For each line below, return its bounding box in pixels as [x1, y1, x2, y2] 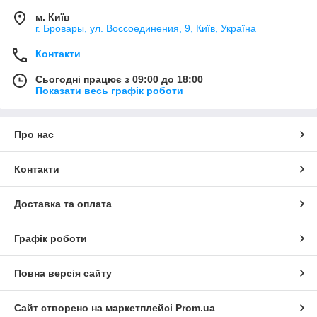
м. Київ [35, 11, 70, 23]
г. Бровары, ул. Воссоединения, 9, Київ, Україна [35, 22, 256, 34]
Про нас [14, 128, 54, 140]
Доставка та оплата [14, 197, 112, 209]
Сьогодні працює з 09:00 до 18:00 [35, 73, 203, 85]
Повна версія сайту [14, 267, 112, 279]
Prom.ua [175, 301, 215, 313]
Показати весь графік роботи [35, 84, 183, 96]
